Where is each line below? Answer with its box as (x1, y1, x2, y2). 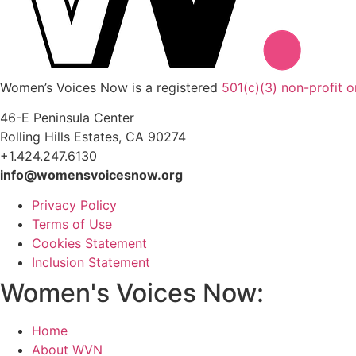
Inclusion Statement (32, 254, 150, 271)
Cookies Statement (32, 235, 147, 252)
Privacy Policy (32, 197, 117, 214)
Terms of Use (32, 216, 112, 233)
